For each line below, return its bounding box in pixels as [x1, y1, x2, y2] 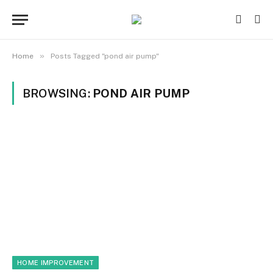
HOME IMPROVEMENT [17, 258, 94, 266]
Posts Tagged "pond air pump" [51, 52, 159, 60]
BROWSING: [23, 87, 93, 100]
